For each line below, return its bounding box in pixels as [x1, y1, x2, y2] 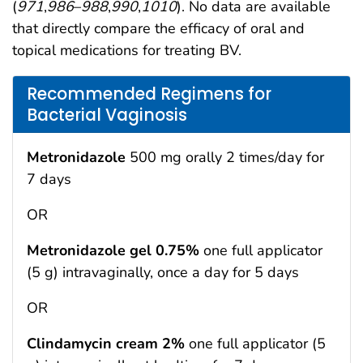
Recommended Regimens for [27, 82, 271, 105]
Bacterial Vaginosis [27, 103, 187, 126]
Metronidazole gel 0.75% [27, 241, 199, 261]
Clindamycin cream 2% [27, 334, 185, 354]
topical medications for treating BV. [12, 41, 241, 61]
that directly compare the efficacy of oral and [12, 19, 305, 39]
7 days [27, 169, 71, 190]
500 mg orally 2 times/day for [130, 147, 324, 168]
